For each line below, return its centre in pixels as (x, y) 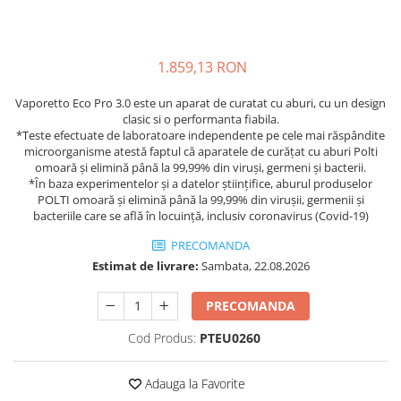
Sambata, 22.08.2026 (254, 265)
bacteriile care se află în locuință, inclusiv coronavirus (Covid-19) (200, 215)
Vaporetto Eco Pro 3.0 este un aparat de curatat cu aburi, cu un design (200, 102)
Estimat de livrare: (145, 265)
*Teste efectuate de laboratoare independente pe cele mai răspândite (200, 135)
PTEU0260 (230, 337)
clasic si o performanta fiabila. (200, 119)
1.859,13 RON (202, 67)
